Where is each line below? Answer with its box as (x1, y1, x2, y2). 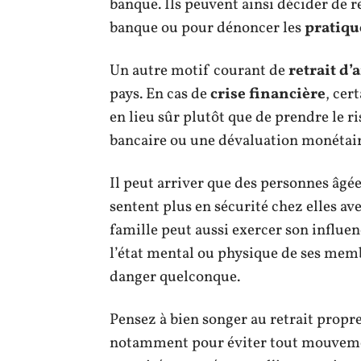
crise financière (210, 84, 326, 105)
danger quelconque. (110, 267, 240, 288)
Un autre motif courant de (110, 60, 288, 81)
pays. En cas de (110, 84, 210, 105)
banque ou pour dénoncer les (110, 18, 305, 39)
